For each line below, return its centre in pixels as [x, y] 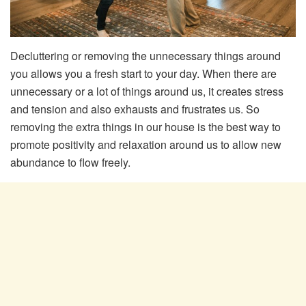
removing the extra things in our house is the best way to [145, 126]
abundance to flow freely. [70, 162]
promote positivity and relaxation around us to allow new [146, 144]
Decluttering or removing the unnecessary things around [145, 55]
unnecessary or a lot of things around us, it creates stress [147, 91]
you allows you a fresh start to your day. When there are [143, 73]
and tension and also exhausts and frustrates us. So [135, 109]
